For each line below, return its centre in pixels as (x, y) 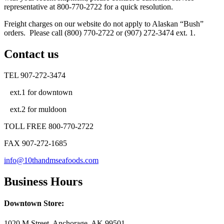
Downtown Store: (34, 203)
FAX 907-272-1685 (35, 143)
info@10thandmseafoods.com (51, 160)
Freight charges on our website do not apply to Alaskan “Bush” (104, 24)
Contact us (31, 54)
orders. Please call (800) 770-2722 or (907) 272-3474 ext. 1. (100, 33)
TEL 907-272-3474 (35, 75)
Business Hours (43, 182)
